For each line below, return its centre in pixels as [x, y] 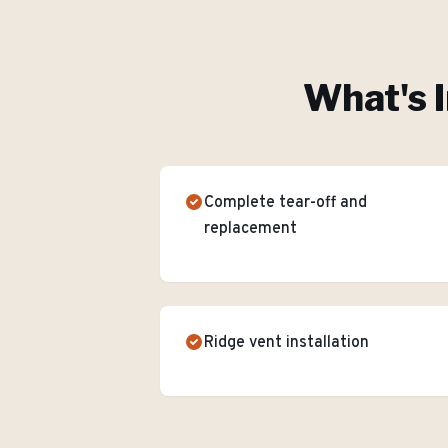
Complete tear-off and [285, 203]
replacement [250, 229]
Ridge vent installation [286, 343]
